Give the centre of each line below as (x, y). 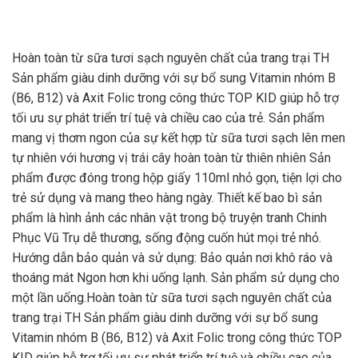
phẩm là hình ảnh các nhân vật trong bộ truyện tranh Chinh (169, 217)
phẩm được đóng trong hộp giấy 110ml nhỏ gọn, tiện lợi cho (177, 177)
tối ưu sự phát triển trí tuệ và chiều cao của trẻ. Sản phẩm (168, 117)
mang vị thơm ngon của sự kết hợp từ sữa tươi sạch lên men (179, 137)
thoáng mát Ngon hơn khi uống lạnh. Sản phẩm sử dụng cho (176, 277)
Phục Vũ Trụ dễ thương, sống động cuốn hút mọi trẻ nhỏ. (167, 237)
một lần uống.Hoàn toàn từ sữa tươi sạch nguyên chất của (172, 297)
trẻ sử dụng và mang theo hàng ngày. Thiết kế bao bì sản (167, 197)
